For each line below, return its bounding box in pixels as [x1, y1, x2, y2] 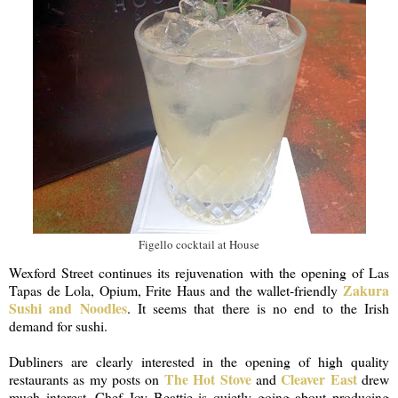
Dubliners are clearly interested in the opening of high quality [9, 352, 389, 371]
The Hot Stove [163, 369, 251, 390]
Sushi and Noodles [9, 298, 127, 319]
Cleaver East [281, 369, 357, 390]
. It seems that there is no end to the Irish [126, 298, 389, 318]
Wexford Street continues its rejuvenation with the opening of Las [9, 263, 389, 283]
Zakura [343, 280, 389, 301]
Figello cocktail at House [139, 236, 259, 253]
